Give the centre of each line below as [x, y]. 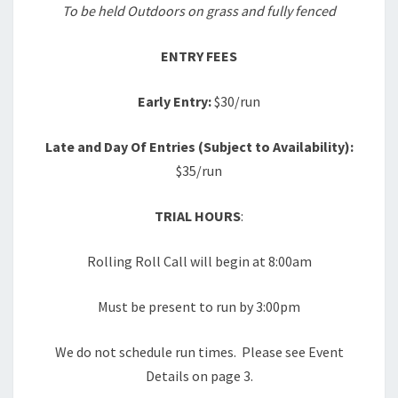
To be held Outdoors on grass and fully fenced [199, 11]
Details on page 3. [199, 376]
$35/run [199, 171]
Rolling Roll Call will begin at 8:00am [199, 261]
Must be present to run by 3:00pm [199, 306]
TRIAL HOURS [198, 216]
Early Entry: [176, 101]
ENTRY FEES [199, 56]
